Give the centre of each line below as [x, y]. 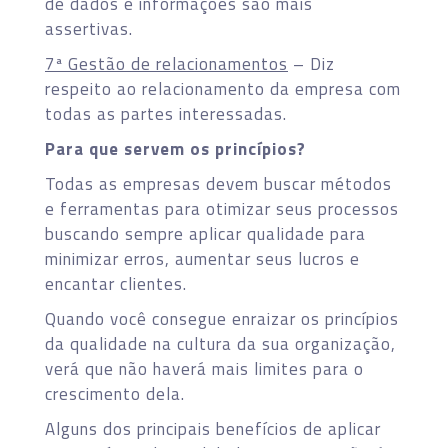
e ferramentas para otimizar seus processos [222, 208]
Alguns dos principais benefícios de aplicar [213, 428]
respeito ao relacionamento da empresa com [223, 88]
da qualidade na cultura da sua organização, [220, 343]
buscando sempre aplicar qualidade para [205, 233]
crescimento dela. [115, 393]
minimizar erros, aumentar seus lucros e [202, 258]
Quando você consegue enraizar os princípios [222, 318]
